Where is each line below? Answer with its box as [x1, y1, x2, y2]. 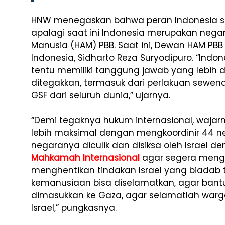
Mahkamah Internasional [31, 152, 140, 164]
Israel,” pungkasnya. [31, 202, 117, 214]
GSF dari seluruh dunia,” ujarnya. [31, 89, 170, 101]
